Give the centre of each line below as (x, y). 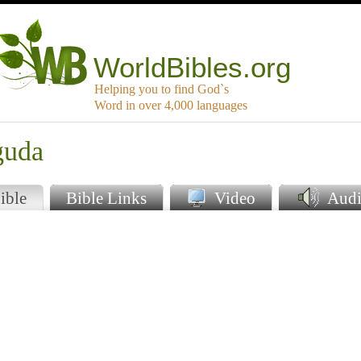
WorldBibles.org (193, 68)
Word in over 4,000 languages (171, 106)
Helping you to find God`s (162, 89)
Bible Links (106, 198)
